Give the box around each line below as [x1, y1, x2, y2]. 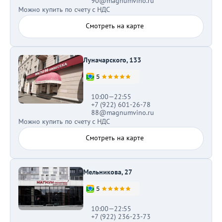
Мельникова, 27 [83, 167, 132, 176]
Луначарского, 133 [83, 55, 141, 64]
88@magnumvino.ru [91, 108, 154, 117]
